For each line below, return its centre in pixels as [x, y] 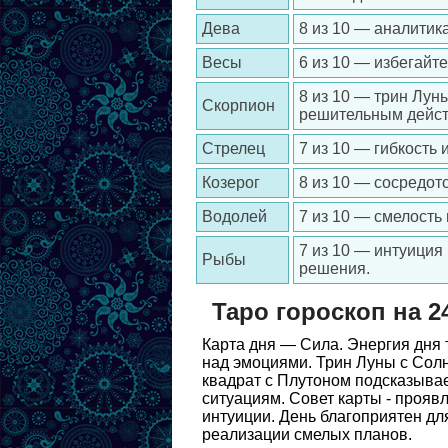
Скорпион [238, 105]
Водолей [234, 216]
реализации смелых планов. [307, 434]
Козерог [231, 182]
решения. [334, 268]
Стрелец [233, 148]
